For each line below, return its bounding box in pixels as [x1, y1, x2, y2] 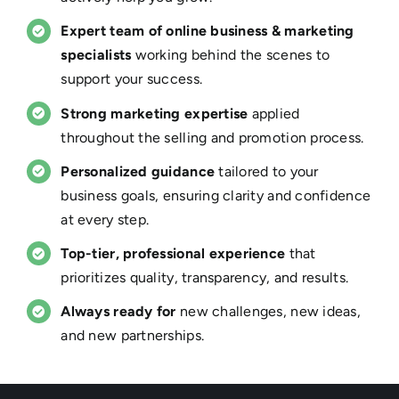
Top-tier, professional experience [61, 245, 286, 262]
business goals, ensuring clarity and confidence [61, 186, 371, 204]
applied [248, 104, 300, 122]
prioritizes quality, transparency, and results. [61, 269, 349, 286]
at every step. [61, 210, 150, 228]
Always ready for [61, 303, 176, 321]
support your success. [61, 70, 203, 88]
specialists [61, 46, 132, 64]
